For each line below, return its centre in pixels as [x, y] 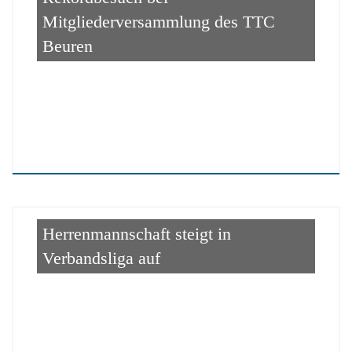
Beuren [67, 46]
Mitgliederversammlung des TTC [158, 21]
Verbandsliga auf [101, 258]
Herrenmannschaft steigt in [136, 234]
